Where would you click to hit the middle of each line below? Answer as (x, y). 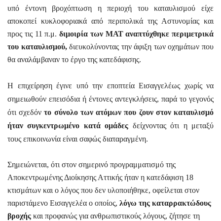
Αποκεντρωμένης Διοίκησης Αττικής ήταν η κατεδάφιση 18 (100, 177)
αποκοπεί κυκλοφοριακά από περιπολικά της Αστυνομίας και (110, 21)
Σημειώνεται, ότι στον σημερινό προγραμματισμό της (92, 164)
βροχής (19, 216)
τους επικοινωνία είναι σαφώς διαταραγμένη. (78, 139)
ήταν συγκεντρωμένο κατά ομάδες (70, 125)
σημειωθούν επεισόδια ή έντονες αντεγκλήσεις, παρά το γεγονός (110, 99)
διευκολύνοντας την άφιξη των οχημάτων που (140, 46)
